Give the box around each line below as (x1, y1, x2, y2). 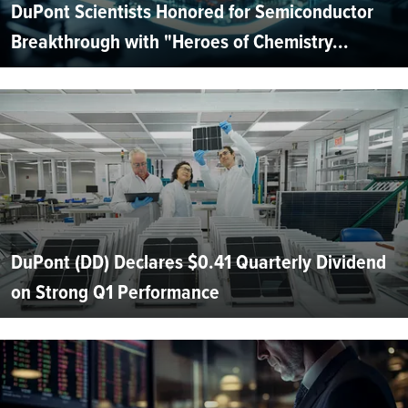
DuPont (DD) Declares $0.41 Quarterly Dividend (11, 246, 386, 277)
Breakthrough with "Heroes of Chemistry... (11, 25, 349, 56)
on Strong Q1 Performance (11, 276, 219, 307)
